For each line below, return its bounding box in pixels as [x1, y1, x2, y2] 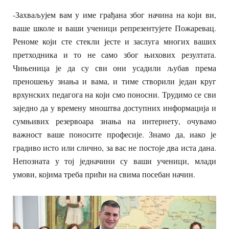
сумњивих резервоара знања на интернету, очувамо [13, 115, 216, 126]
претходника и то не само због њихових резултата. [13, 49, 216, 60]
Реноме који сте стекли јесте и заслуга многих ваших [13, 35, 216, 47]
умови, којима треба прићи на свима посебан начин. [13, 168, 195, 179]
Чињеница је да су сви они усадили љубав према [13, 62, 216, 73]
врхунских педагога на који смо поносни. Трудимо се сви [13, 88, 216, 100]
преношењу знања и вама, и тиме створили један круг [13, 75, 216, 86]
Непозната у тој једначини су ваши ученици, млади [13, 155, 216, 166]
